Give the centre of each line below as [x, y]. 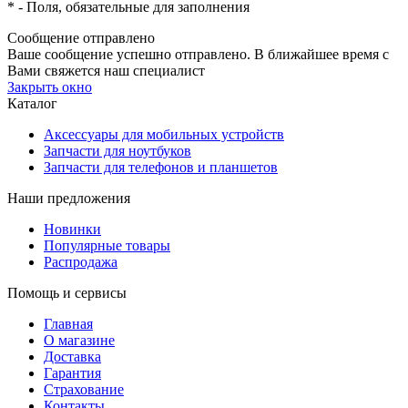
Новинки [72, 229]
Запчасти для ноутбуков [117, 151]
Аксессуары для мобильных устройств [164, 135]
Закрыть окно [50, 87]
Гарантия [72, 373]
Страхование [84, 390]
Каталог [32, 104]
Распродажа [81, 262]
